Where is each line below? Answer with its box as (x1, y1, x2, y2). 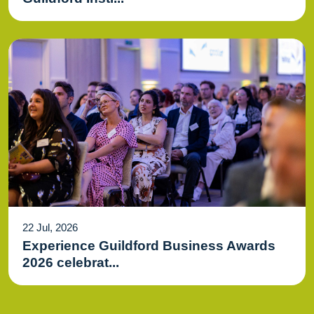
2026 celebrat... (22, 254, 119, 270)
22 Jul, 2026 (22, 221, 78, 233)
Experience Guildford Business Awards (22, 238, 275, 253)
